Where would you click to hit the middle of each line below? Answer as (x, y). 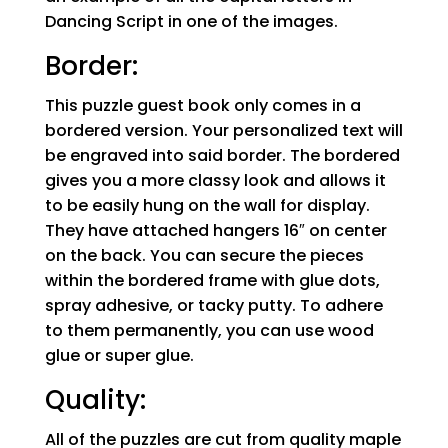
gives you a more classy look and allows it (215, 180)
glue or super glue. (119, 355)
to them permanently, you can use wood (209, 330)
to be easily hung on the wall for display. (207, 205)
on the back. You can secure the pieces (204, 255)
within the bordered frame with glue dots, (212, 280)
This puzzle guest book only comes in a (202, 105)
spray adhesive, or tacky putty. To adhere (213, 305)
